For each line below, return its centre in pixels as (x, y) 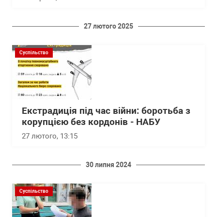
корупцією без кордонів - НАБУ (91, 122)
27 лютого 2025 (108, 26)
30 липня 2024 (108, 164)
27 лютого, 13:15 (50, 136)
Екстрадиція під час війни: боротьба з (106, 111)
